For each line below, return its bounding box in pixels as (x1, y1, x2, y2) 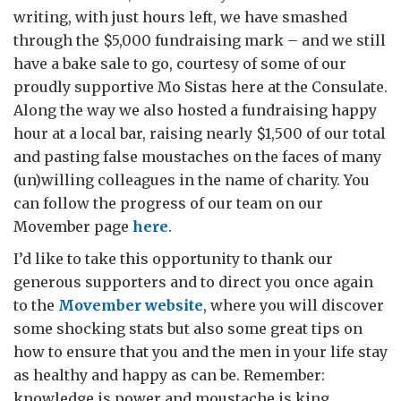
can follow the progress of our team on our (13, 194, 323, 212)
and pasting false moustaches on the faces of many (13, 148, 381, 166)
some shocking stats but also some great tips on (13, 320, 363, 337)
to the (13, 296, 58, 314)
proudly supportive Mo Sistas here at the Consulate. (13, 78, 388, 96)
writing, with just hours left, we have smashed (13, 8, 347, 26)
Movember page (13, 218, 132, 235)
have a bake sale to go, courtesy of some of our (13, 55, 346, 73)
